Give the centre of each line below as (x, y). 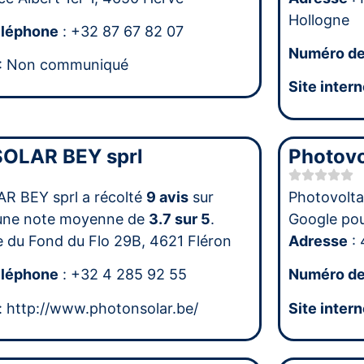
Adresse (318, 240)
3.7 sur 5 (179, 219)
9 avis (167, 197)
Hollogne (319, 19)
